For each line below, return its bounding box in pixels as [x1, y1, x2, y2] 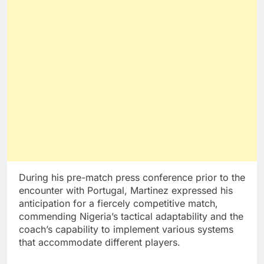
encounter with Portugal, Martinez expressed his [19, 184, 233, 197]
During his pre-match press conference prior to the [19, 171, 245, 184]
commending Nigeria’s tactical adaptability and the [19, 210, 243, 223]
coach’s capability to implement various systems [19, 223, 233, 236]
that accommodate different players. [19, 236, 180, 249]
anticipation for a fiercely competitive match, [19, 197, 218, 210]
